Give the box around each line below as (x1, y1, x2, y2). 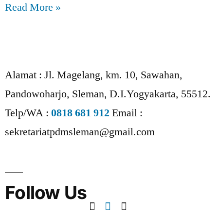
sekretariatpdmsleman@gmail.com (5, 125, 155, 139)
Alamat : (5, 68, 44, 82)
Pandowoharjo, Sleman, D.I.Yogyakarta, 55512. (5, 87, 211, 101)
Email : (112, 106, 143, 120)
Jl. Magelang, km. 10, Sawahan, (44, 68, 182, 82)
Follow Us (5, 181, 87, 203)
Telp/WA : (5, 106, 51, 120)
